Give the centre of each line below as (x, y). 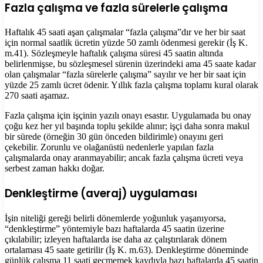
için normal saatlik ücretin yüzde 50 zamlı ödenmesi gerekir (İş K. (126, 43)
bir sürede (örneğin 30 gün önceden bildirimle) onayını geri (114, 137)
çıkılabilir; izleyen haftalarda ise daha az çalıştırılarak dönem (116, 239)
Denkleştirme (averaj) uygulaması (101, 193)
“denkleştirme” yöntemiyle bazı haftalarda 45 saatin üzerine (114, 228)
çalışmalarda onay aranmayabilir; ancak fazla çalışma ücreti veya (124, 158)
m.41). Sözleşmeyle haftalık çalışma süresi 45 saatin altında (114, 53)
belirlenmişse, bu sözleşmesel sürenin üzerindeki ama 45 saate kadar (130, 64)
